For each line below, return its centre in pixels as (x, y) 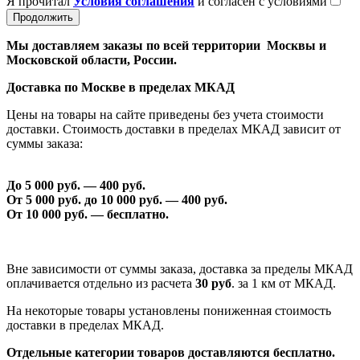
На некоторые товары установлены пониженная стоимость (169, 310)
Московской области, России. (92, 59)
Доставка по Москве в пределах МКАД (121, 87)
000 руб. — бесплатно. (105, 214)
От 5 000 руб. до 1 (57, 199)
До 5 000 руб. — (53, 185)
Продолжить (43, 17)
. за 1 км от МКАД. (284, 283)
